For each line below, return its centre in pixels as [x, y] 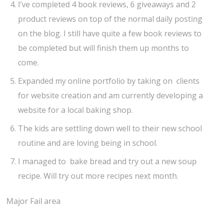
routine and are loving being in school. [88, 143]
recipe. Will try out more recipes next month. [98, 176]
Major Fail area [34, 201]
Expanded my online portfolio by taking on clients [109, 81]
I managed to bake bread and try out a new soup [108, 162]
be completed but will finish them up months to [104, 48]
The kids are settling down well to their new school [110, 129]
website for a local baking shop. [76, 110]
